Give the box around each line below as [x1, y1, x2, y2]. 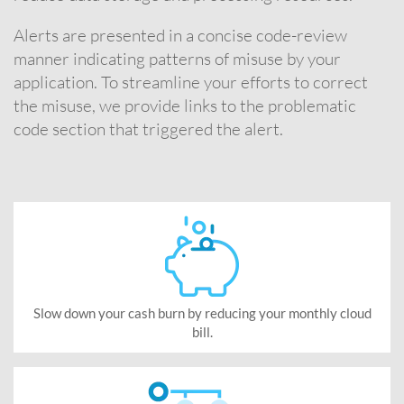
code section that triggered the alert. [14, 117, 283, 140]
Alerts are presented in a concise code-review [14, 23, 347, 46]
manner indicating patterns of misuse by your [14, 47, 341, 69]
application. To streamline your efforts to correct [14, 70, 368, 93]
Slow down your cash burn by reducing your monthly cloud [32, 304, 372, 321]
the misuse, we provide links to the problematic [14, 94, 356, 116]
